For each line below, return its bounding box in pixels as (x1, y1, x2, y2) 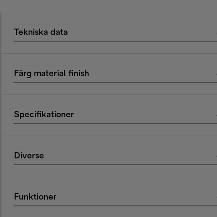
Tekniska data (14, 29, 68, 37)
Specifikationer (14, 111, 74, 120)
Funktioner (14, 193, 57, 202)
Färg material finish (14, 70, 89, 78)
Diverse (14, 152, 44, 161)
